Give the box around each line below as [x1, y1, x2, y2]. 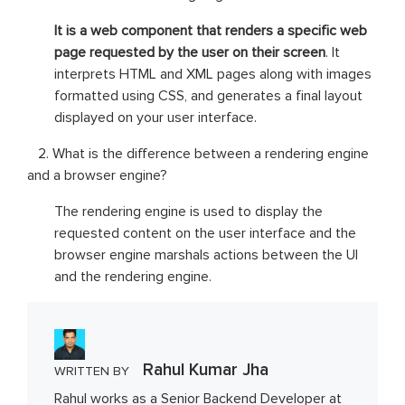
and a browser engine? [27, 165, 167, 184]
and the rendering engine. [54, 267, 212, 286]
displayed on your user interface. [54, 108, 257, 127]
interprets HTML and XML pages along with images [54, 64, 372, 83]
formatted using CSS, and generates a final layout [54, 86, 363, 105]
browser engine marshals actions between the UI [54, 245, 358, 264]
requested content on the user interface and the [54, 223, 356, 242]
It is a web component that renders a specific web [54, 21, 367, 40]
